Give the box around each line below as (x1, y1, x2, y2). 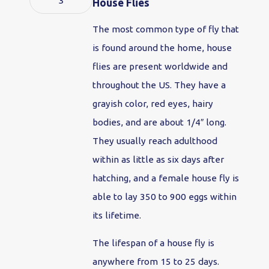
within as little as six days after (92, 154, 225, 165)
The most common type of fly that (92, 24, 240, 35)
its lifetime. (92, 210, 142, 221)
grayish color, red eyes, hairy (92, 98, 214, 109)
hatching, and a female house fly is (92, 173, 240, 184)
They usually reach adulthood (92, 136, 218, 147)
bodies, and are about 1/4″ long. (92, 117, 227, 128)
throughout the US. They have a (92, 80, 226, 91)
